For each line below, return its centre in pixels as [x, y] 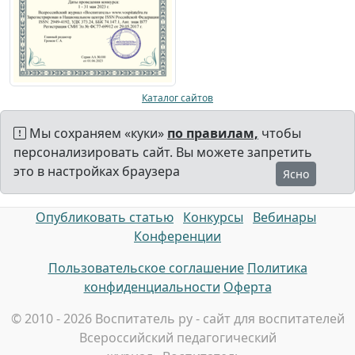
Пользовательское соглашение [146, 268]
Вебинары [284, 217]
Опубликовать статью [105, 217]
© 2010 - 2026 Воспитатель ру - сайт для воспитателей [177, 319]
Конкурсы [213, 217]
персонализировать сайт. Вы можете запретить [163, 152]
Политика [277, 268]
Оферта [247, 287]
